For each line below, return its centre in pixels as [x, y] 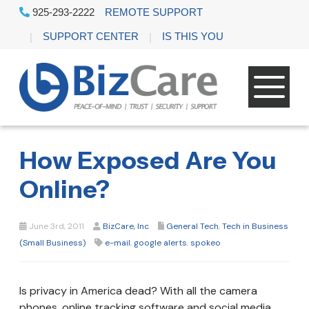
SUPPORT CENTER [91, 36]
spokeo [206, 242]
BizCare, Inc [126, 226]
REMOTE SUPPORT [154, 12]
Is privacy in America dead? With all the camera [138, 290]
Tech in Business [255, 226]
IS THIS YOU [193, 36]
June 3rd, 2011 [56, 226]
